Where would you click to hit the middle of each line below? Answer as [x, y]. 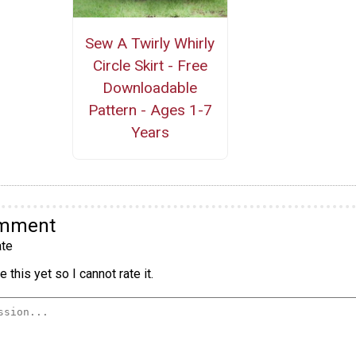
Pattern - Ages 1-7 [150, 110]
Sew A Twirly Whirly [150, 43]
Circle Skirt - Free [150, 65]
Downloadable [150, 87]
